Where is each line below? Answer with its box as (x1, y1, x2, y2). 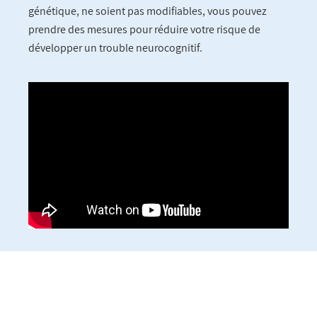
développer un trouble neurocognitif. (28, 40, 202, 56)
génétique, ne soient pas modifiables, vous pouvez (28, 4, 267, 19)
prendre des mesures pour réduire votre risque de (28, 22, 260, 38)
